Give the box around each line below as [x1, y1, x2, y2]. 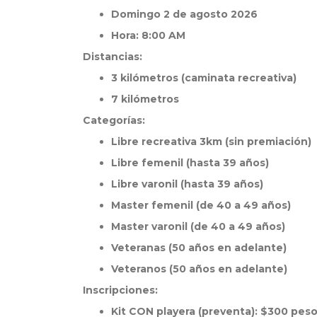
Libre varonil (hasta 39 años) [111, 178, 263, 191]
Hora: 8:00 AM [111, 29, 185, 42]
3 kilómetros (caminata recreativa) [111, 71, 296, 85]
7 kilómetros [111, 93, 179, 106]
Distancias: [83, 50, 142, 64]
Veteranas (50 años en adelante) [111, 241, 287, 255]
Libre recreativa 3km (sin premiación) [111, 135, 311, 149]
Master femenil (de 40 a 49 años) [111, 199, 291, 212]
